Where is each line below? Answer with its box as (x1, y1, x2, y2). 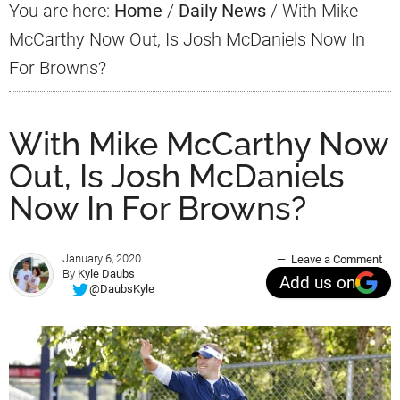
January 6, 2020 (62, 252, 141, 266)
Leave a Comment (291, 253, 382, 267)
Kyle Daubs (78, 267, 135, 281)
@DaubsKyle (89, 282, 154, 296)
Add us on (279, 272, 355, 293)
